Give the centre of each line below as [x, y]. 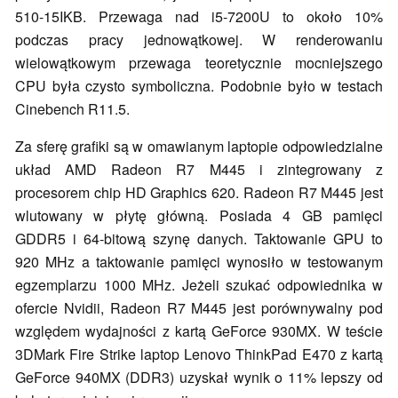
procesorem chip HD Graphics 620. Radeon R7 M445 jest [199, 193]
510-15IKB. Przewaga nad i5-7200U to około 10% [199, 17]
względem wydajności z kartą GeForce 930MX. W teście [199, 331]
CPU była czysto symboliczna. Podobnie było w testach [199, 86]
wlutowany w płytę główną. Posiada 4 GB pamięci [199, 216]
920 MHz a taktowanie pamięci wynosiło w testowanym [199, 262]
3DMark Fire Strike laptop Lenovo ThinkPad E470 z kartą [199, 354]
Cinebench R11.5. [72, 109]
